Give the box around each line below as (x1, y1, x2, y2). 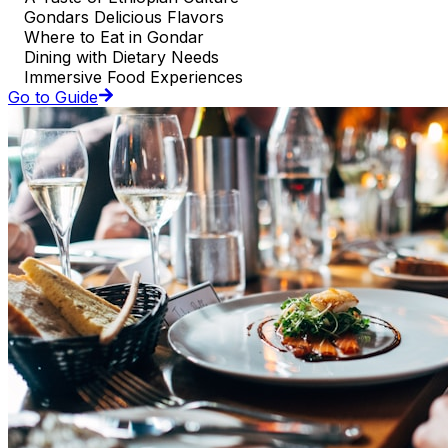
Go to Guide (8, 86, 98, 107)
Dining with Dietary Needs (24, 46, 219, 67)
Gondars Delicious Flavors (24, 6, 224, 27)
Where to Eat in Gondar (24, 26, 204, 47)
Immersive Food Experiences (24, 66, 243, 87)
